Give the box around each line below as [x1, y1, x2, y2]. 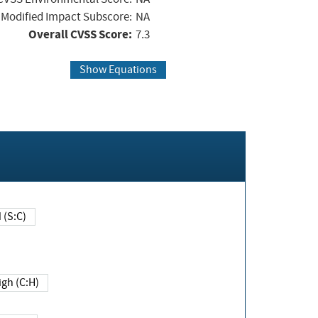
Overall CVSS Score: [28, 26, 132, 43]
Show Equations [79, 62, 157, 77]
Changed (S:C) [4, 209, 26, 224]
